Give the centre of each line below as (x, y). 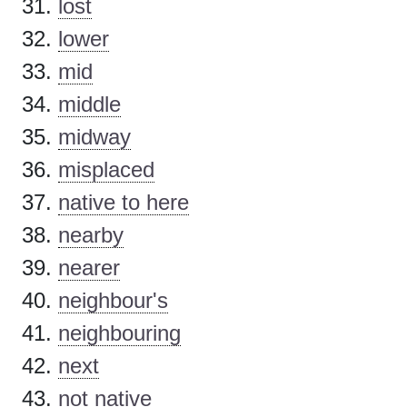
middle (89, 104)
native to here (124, 203)
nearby (91, 235)
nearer (89, 268)
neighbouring (119, 333)
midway (94, 137)
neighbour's (113, 301)
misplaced (106, 170)
